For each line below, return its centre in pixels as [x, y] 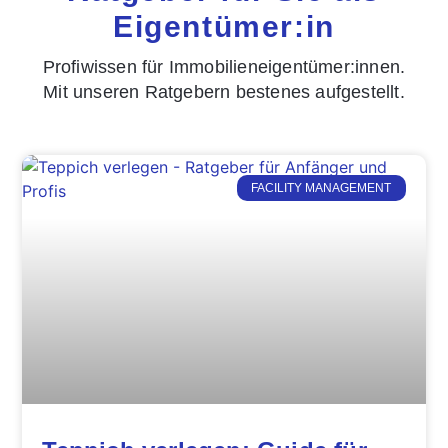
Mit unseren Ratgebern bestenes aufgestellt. [224, 91]
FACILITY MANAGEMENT [321, 188]
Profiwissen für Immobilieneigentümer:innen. [224, 66]
